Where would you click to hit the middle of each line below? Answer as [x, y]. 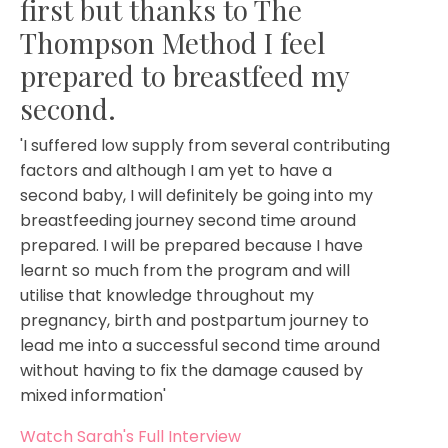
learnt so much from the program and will [185, 270]
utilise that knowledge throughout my [167, 295]
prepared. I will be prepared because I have [191, 245]
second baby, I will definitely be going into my [196, 195]
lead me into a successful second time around [200, 345]
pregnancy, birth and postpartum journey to [194, 320]
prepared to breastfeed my [184, 75]
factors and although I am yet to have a [176, 170]
